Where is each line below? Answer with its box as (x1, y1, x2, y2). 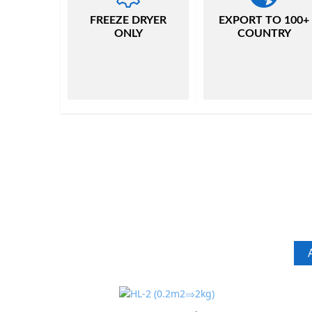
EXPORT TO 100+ (219, 15, 309, 26)
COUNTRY (237, 28, 291, 39)
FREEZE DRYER (90, 15, 166, 26)
